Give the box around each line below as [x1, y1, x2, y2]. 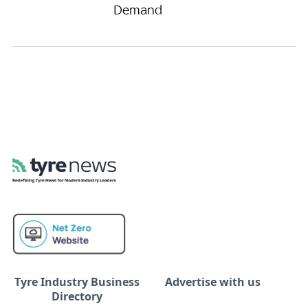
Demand [113, 1, 163, 17]
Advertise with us [165, 274, 261, 289]
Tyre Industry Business [14, 274, 140, 289]
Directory [52, 288, 102, 304]
